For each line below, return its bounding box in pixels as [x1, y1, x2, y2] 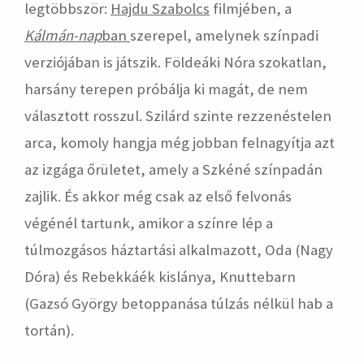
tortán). [24, 321, 74, 340]
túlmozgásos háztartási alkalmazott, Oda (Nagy [24, 240, 333, 260]
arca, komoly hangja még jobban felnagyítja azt [24, 133, 335, 153]
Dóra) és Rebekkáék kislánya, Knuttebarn [24, 267, 296, 287]
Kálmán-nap [24, 26, 102, 45]
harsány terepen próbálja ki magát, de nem [24, 80, 308, 99]
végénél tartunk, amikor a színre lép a [24, 214, 273, 233]
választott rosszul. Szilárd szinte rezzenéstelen [24, 106, 331, 126]
